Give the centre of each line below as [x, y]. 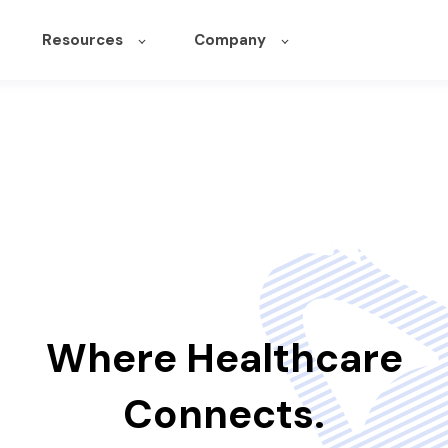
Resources [82, 40]
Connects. [224, 414]
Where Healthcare [224, 358]
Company [229, 40]
